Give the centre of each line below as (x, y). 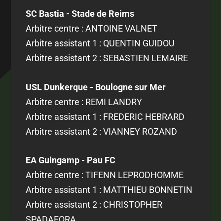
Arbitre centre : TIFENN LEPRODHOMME (105, 175)
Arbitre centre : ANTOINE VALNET (92, 28)
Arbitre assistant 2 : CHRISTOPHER (94, 205)
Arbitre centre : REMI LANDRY (84, 102)
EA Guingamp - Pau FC (71, 160)
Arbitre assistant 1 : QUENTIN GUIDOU (100, 43)
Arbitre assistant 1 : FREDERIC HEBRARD (105, 116)
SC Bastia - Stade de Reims (80, 13)
